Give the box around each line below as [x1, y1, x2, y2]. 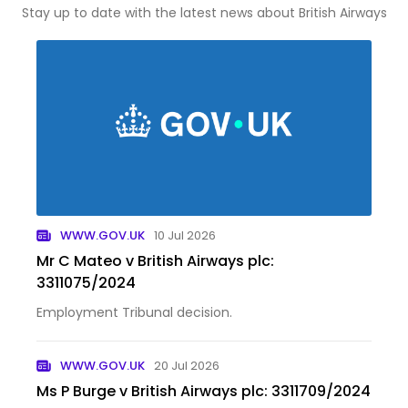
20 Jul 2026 [154, 357, 220, 375]
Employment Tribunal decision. [36, 303, 232, 322]
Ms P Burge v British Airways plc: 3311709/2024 [36, 381, 371, 403]
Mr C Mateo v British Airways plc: [36, 250, 274, 272]
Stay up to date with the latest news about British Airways [21, 4, 387, 22]
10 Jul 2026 [154, 227, 217, 245]
